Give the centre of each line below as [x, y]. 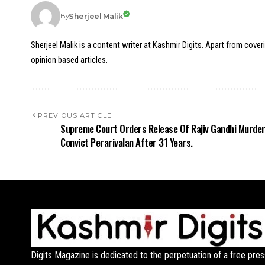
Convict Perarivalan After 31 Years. [127, 142]
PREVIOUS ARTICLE [75, 115]
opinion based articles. [69, 60]
